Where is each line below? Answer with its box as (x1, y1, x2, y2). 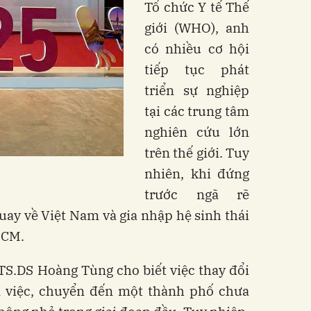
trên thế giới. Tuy (144, 144, 249, 161)
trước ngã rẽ (144, 185, 249, 203)
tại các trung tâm (144, 102, 249, 119)
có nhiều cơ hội (144, 40, 249, 57)
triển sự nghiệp (144, 81, 249, 99)
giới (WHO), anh (144, 19, 249, 36)
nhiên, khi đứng (144, 165, 249, 182)
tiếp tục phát (144, 60, 249, 78)
